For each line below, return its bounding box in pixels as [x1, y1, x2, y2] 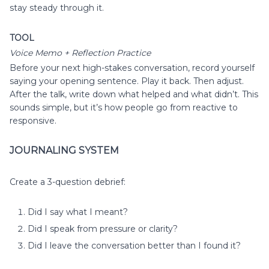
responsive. [10, 115, 56, 126]
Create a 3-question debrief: [10, 176, 125, 187]
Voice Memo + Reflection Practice [10, 47, 151, 58]
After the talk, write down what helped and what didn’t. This [10, 88, 258, 100]
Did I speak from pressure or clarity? [28, 223, 178, 234]
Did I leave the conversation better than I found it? [28, 240, 241, 251]
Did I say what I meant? [28, 206, 128, 217]
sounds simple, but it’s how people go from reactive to [10, 101, 238, 113]
